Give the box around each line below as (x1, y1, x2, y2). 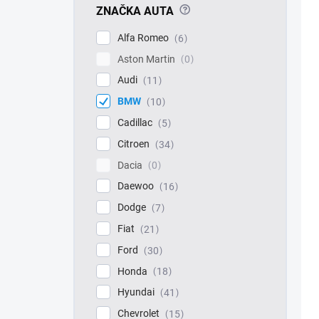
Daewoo (117, 180, 156, 192)
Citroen (117, 137, 152, 150)
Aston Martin (117, 53, 177, 65)
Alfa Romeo (117, 31, 171, 43)
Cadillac (117, 116, 155, 128)
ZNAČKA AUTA (96, 4, 174, 18)
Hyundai (117, 286, 157, 298)
